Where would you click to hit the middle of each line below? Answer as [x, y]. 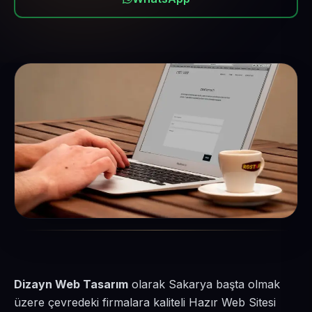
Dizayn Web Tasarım [71, 284]
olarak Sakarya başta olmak [204, 284]
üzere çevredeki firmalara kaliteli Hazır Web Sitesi [145, 302]
